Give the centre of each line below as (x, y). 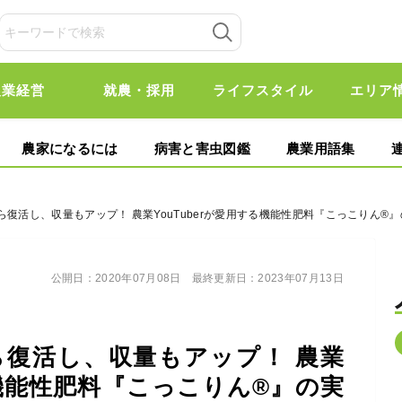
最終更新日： (225, 278)
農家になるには (70, 149)
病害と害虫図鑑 (202, 149)
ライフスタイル (262, 90)
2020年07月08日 (138, 278)
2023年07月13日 (301, 278)
